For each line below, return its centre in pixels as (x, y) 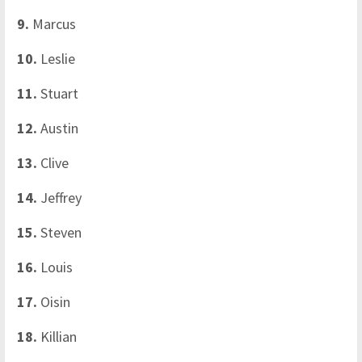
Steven (63, 232)
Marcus (56, 23)
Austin (61, 128)
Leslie (58, 58)
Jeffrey (63, 197)
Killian (60, 336)
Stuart (59, 93)
